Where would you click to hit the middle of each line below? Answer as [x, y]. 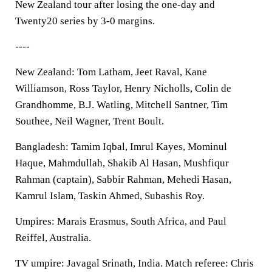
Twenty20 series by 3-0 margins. [85, 21]
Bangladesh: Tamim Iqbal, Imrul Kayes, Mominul [121, 147]
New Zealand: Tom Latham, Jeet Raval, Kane [111, 72]
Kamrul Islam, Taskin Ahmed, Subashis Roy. [110, 196]
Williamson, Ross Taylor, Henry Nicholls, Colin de [123, 88]
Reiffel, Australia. [53, 238]
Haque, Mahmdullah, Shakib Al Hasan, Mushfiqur [122, 163]
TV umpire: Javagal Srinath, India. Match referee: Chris [134, 263]
